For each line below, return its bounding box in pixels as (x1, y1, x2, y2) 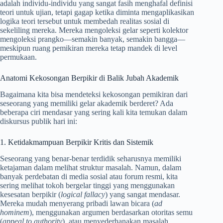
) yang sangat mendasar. (105, 190, 180, 199)
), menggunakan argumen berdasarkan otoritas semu (29, 208, 193, 217)
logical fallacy (61, 190, 105, 199)
